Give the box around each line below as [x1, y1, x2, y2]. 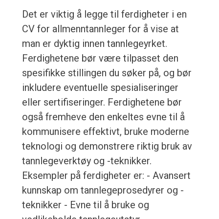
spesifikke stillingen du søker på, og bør [22, 67, 192, 79]
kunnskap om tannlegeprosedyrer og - [22, 184, 184, 197]
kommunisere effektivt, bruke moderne [22, 126, 189, 138]
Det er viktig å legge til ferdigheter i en [22, 8, 187, 21]
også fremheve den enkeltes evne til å [22, 111, 185, 123]
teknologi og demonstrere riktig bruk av [22, 140, 192, 153]
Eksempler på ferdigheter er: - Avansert [22, 170, 191, 182]
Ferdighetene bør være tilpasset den [22, 52, 178, 65]
